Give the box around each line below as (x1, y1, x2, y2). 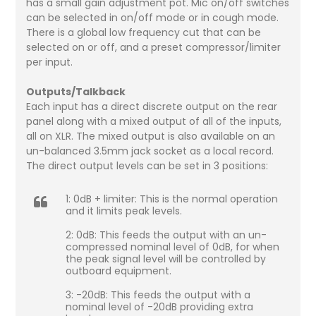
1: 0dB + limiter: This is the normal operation (66, 191, 279, 206)
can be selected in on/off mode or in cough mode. (26, 10, 279, 25)
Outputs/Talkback (26, 84, 126, 99)
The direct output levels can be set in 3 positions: (26, 158, 269, 173)
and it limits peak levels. (66, 203, 183, 218)
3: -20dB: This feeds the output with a (66, 287, 251, 302)
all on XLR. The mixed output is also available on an (26, 128, 276, 143)
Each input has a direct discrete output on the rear (26, 99, 278, 114)
